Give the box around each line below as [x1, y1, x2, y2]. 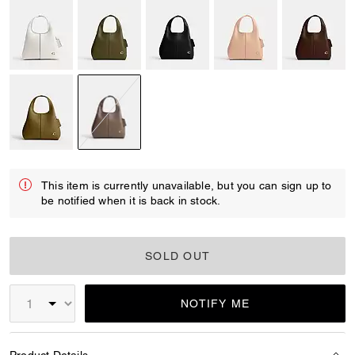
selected [109, 149, 151, 162]
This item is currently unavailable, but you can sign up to [41, 179, 332, 192]
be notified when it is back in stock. [41, 194, 221, 207]
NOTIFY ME [181, 297, 250, 310]
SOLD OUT [145, 250, 210, 262]
